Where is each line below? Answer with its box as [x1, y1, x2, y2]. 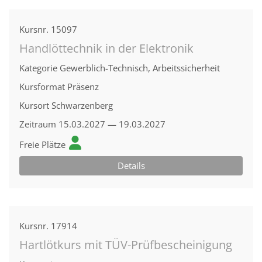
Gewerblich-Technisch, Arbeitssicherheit [60, 62, 220, 74]
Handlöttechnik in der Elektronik [19, 40, 194, 56]
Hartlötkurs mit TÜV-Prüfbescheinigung [19, 237, 232, 253]
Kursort [19, 99, 49, 111]
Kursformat [19, 81, 65, 92]
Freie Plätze [19, 139, 65, 150]
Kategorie [19, 62, 57, 74]
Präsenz [67, 81, 99, 92]
